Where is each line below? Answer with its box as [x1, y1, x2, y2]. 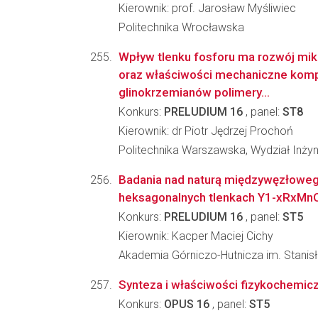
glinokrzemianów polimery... [119, 85, 270, 99]
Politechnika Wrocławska [119, 21, 244, 34]
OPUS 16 [164, 297, 209, 311]
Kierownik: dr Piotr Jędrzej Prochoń [119, 124, 293, 138]
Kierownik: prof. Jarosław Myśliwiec [119, 1, 296, 15]
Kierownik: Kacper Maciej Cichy [119, 229, 273, 243]
